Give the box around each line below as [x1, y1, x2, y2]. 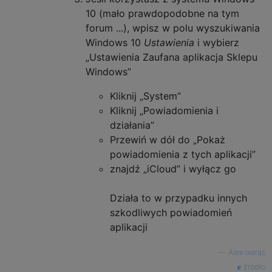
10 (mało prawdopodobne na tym [86, 7, 239, 19]
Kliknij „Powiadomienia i [110, 104, 219, 117]
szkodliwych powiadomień [110, 206, 232, 219]
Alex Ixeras [228, 247, 265, 257]
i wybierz [194, 36, 239, 49]
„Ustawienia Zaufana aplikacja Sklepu [86, 50, 257, 63]
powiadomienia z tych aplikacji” [110, 148, 256, 160]
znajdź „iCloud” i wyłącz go [110, 162, 236, 175]
